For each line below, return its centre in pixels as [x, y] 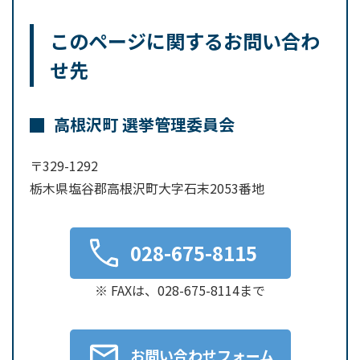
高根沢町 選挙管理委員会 [144, 124]
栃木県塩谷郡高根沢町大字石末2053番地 [147, 188]
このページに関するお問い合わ [185, 41]
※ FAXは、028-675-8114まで [180, 290]
